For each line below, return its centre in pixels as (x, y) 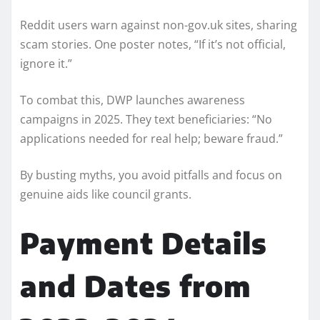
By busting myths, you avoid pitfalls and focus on (151, 175)
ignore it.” (46, 63)
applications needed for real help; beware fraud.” (151, 138)
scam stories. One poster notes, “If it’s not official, (153, 44)
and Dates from (136, 285)
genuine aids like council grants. (106, 194)
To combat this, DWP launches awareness (132, 100)
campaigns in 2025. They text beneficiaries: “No (146, 119)
